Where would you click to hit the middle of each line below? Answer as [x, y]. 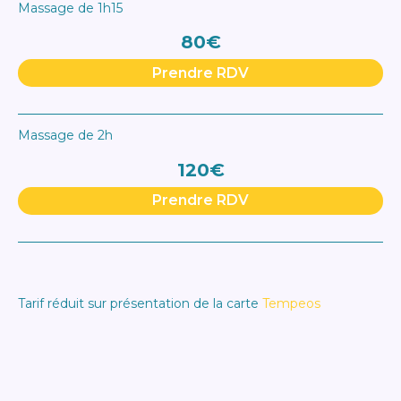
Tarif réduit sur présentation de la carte [140, 304]
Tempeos [291, 304]
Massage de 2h [65, 136]
